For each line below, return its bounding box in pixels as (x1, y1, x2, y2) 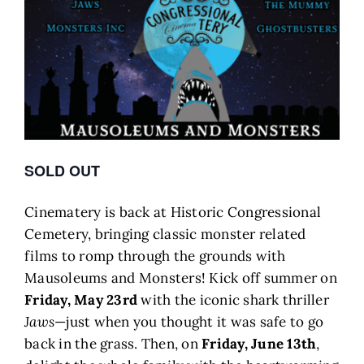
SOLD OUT (24, 160, 100, 182)
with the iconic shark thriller (137, 291, 329, 310)
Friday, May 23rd (24, 291, 138, 310)
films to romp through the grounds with (24, 247, 286, 266)
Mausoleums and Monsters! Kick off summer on (24, 269, 337, 288)
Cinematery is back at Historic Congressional (24, 203, 322, 222)
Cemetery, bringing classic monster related (24, 225, 306, 244)
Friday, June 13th (201, 335, 317, 353)
